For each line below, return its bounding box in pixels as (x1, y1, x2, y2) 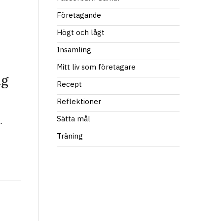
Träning (57, 131, 83, 141)
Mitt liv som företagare (57, 62, 136, 72)
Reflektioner (57, 97, 101, 106)
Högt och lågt (57, 28, 105, 37)
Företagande (57, 10, 101, 20)
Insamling (57, 45, 91, 54)
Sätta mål (57, 114, 90, 123)
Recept (57, 79, 82, 89)
